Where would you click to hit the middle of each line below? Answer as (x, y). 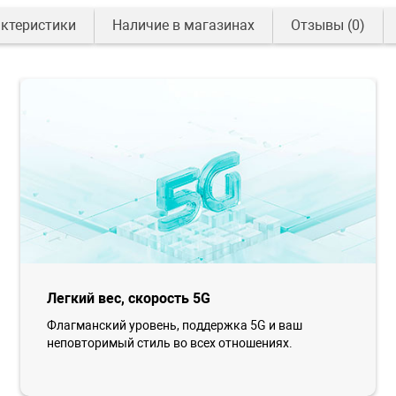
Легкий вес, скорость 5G (129, 299)
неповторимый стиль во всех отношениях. (170, 343)
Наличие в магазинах (183, 25)
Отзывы (317, 25)
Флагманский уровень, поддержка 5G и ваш (175, 326)
